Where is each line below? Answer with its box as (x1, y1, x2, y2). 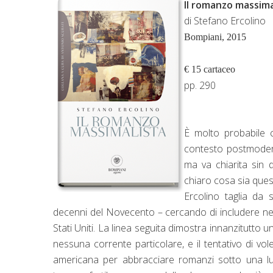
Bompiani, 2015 (184, 31, 246, 42)
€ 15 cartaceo (184, 63, 235, 74)
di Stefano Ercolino (184, 13, 266, 27)
